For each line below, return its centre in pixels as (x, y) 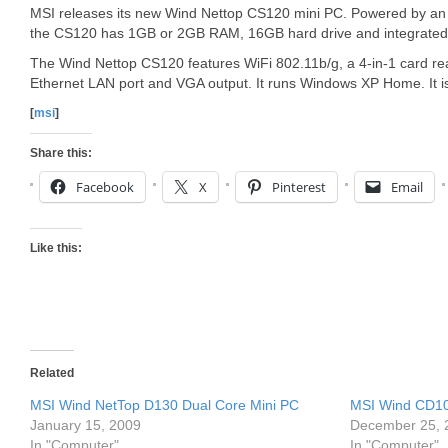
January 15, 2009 (85, 425)
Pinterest (299, 187)
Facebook (105, 187)
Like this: (56, 248)
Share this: (61, 153)
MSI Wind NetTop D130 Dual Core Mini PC (164, 405)
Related (52, 373)
